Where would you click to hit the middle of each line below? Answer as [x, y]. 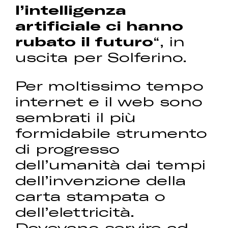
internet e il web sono [109, 101]
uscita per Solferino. [101, 56]
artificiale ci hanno [99, 25]
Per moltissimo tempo [110, 85]
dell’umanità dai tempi [111, 164]
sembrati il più [76, 117]
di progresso [68, 149]
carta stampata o [91, 196]
